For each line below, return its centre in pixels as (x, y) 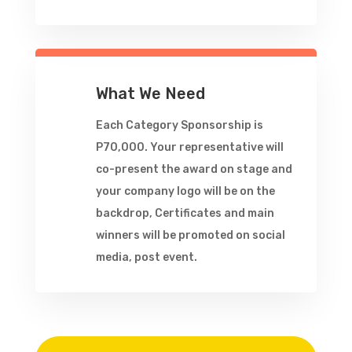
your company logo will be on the (185, 192)
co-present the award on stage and (194, 170)
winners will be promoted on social (190, 236)
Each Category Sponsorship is (179, 126)
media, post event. (146, 258)
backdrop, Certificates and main (185, 214)
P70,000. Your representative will (189, 148)
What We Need (150, 94)
